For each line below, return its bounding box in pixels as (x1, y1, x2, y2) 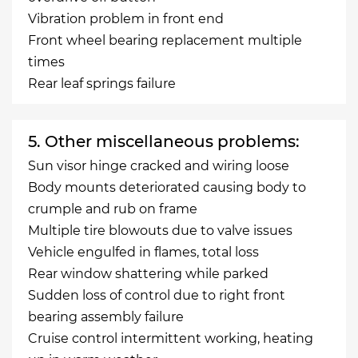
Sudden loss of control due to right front (28, 288, 285, 303)
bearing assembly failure (28, 309, 184, 324)
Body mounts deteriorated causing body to (28, 180, 306, 195)
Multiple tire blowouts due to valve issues (28, 223, 292, 238)
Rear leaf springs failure (28, 76, 176, 91)
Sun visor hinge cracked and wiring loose (28, 158, 289, 173)
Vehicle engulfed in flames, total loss (28, 245, 259, 260)
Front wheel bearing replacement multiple (28, 33, 302, 48)
